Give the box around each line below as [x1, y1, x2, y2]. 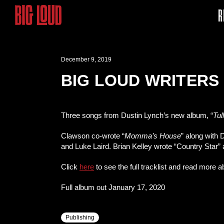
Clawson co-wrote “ [61, 131, 124, 140]
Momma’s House [124, 131, 181, 140]
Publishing [65, 214, 94, 221]
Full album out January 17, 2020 [61, 183, 165, 191]
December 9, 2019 [61, 56, 111, 63]
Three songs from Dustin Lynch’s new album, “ [61, 111, 213, 119]
